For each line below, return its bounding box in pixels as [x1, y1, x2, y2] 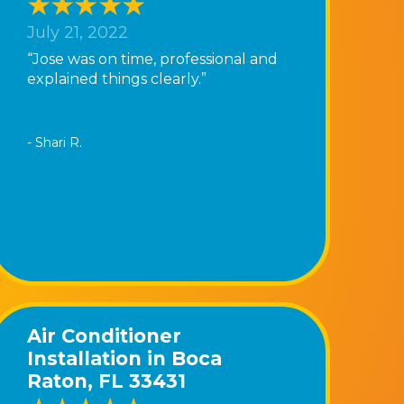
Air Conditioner [26, 324, 181, 347]
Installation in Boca [26, 346, 222, 370]
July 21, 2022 [26, 23, 128, 43]
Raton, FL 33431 [26, 369, 186, 392]
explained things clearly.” [26, 69, 207, 87]
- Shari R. [26, 133, 82, 151]
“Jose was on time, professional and [26, 50, 278, 68]
